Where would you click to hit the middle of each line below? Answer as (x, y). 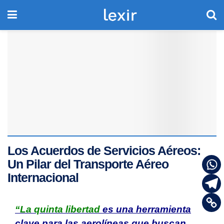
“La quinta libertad (57, 209)
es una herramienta (145, 209)
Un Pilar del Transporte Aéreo (88, 164)
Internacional (43, 177)
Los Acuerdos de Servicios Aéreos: (104, 150)
